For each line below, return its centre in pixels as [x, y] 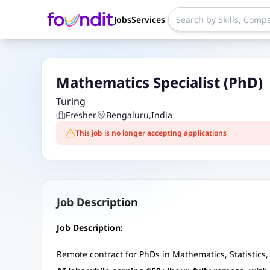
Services [148, 20]
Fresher [81, 115]
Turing [71, 101]
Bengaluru [127, 115]
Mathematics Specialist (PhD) [159, 82]
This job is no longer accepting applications [151, 133]
